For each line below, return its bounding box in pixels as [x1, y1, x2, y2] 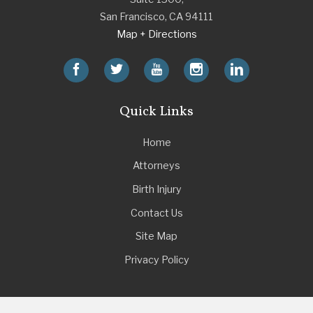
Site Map [136, 230, 177, 243]
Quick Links [119, 102, 194, 122]
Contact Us [130, 206, 183, 219]
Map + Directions [116, 27, 197, 41]
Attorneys [133, 159, 180, 173]
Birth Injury [131, 183, 182, 196]
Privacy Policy [124, 253, 189, 266]
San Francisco [100, 10, 165, 23]
